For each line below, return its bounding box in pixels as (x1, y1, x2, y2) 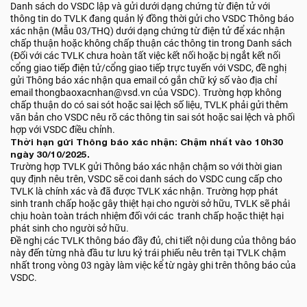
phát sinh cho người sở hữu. (10, 223, 129, 234)
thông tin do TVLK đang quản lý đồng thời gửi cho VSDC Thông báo (10, 13, 294, 24)
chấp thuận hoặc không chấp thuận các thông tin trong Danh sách (10, 38, 292, 49)
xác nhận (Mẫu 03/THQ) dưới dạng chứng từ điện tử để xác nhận (10, 25, 285, 36)
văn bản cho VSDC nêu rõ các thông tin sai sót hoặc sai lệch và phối (10, 112, 295, 123)
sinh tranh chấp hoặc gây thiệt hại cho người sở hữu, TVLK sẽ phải (10, 198, 290, 209)
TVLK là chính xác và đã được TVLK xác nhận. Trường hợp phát (10, 186, 278, 197)
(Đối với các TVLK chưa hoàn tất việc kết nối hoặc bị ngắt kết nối (10, 50, 280, 61)
